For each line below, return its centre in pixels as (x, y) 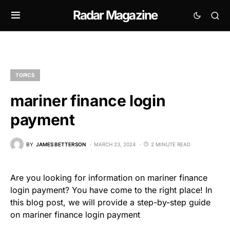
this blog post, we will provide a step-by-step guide (110, 202)
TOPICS (25, 75)
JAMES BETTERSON (61, 144)
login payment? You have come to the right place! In (111, 190)
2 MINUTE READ (171, 144)
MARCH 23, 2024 (115, 144)
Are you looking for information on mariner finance (109, 178)
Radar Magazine (115, 15)
